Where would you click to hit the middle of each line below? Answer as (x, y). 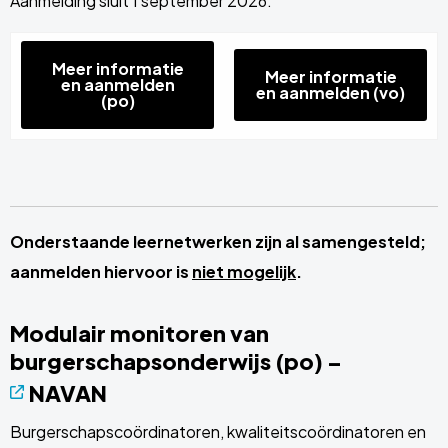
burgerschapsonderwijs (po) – (176, 361)
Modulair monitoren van (139, 333)
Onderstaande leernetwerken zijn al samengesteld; (218, 241)
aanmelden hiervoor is (101, 271)
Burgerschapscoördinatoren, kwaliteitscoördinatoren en (218, 431)
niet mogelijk (244, 271)
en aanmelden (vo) (330, 92)
